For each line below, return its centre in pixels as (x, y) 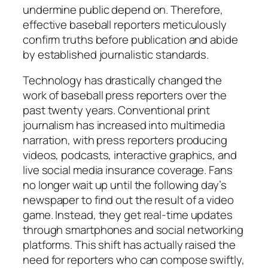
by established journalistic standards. (116, 54)
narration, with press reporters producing (125, 140)
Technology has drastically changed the (123, 80)
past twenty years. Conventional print (117, 110)
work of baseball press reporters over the (125, 95)
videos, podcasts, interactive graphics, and (130, 155)
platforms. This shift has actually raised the (129, 245)
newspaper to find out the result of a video (128, 200)
